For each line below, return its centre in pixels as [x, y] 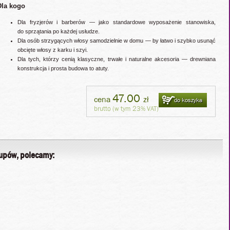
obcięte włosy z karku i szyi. [53, 50]
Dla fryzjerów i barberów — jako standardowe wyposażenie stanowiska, [117, 22]
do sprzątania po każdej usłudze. [59, 31]
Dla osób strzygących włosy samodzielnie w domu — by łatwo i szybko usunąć [117, 40]
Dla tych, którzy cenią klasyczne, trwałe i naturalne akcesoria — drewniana [117, 59]
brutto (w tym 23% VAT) [126, 108]
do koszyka [188, 100]
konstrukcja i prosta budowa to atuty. [63, 68]
